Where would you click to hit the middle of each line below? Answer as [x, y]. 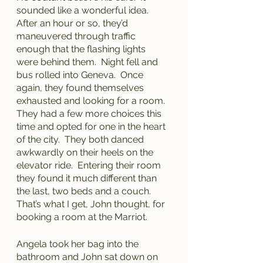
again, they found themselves [81, 88]
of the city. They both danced [81, 139]
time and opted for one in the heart [92, 127]
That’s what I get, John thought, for [92, 204]
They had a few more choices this [90, 114]
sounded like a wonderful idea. [85, 10]
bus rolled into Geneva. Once [81, 75]
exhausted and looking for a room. [93, 101]
